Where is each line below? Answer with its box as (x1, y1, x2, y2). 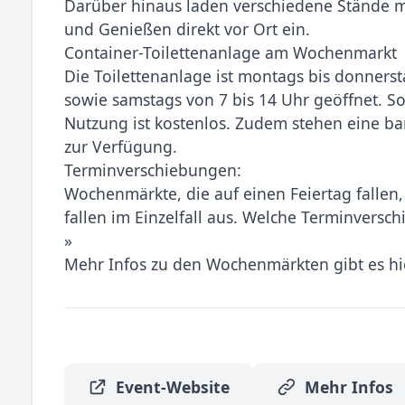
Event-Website (115, 376, 230, 399)
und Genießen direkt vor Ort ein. (64, 17, 310, 40)
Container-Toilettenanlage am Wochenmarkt (64, 41, 397, 63)
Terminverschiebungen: (64, 158, 241, 181)
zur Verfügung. (64, 135, 177, 157)
